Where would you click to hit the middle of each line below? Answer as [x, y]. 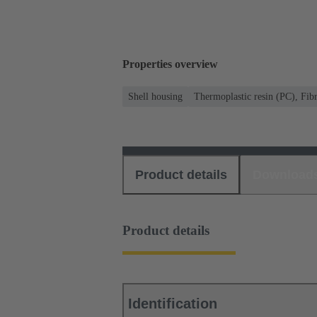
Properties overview [170, 64]
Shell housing [155, 96]
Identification [173, 304]
